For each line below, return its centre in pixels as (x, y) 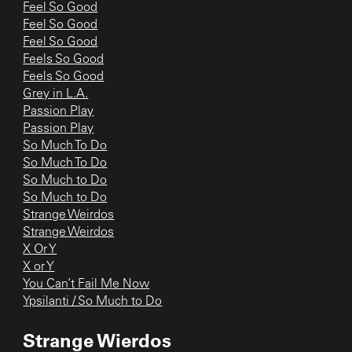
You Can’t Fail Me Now (86, 284)
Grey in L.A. (56, 94)
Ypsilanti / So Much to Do (93, 301)
